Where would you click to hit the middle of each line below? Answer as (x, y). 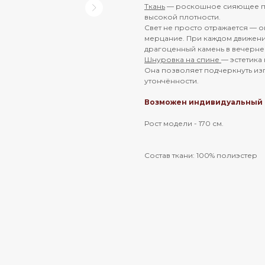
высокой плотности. (182, 17)
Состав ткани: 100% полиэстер (201, 156)
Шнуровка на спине (183, 60)
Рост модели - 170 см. (184, 124)
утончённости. (172, 81)
